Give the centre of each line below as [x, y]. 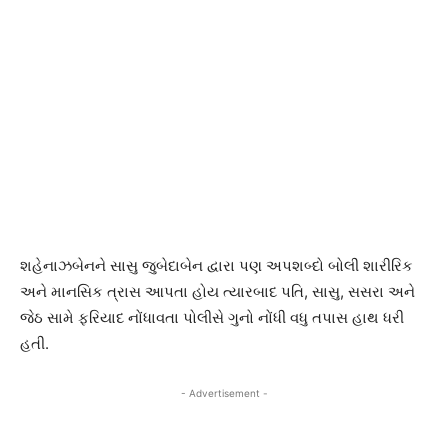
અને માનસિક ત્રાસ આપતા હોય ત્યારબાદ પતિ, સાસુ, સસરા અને [217, 292]
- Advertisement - [224, 393]
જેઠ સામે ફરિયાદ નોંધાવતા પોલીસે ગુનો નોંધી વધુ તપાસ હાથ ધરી [212, 318]
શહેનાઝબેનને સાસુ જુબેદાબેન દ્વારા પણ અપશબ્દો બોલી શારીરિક [216, 266]
